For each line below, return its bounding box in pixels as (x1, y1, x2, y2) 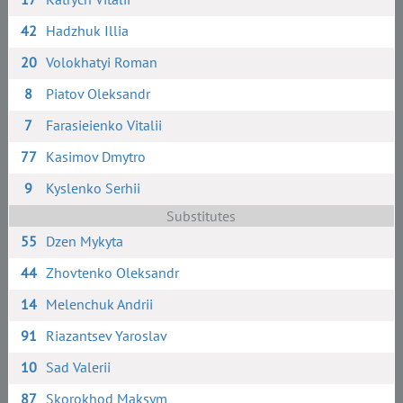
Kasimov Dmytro (46, 148, 147, 166)
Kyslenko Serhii (46, 179, 141, 197)
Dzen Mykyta (46, 232, 124, 250)
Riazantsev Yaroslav (46, 327, 168, 345)
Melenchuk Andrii (46, 295, 154, 313)
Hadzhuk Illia (46, 22, 130, 40)
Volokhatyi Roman (46, 53, 158, 71)
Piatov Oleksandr (46, 85, 151, 103)
